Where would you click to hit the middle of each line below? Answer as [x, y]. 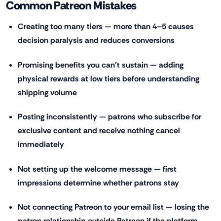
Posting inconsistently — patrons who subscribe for [110, 117]
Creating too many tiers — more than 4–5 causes [106, 27]
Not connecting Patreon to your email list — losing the [113, 207]
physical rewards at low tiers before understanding [109, 78]
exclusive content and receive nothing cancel [99, 131]
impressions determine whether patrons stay [98, 183]
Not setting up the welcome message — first [97, 169]
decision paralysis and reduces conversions [96, 40]
